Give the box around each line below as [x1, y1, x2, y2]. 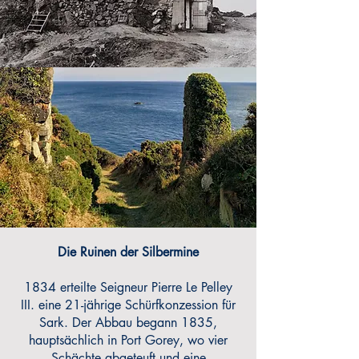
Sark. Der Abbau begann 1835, [39, 314, 217, 331]
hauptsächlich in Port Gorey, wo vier [29, 332, 228, 349]
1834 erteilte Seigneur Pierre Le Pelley [24, 279, 232, 296]
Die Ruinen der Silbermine [58, 244, 199, 260]
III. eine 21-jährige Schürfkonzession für [21, 296, 236, 313]
